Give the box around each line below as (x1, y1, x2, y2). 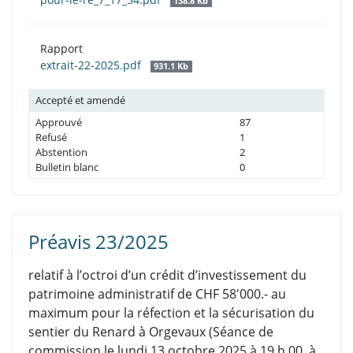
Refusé (35, 130, 67, 145)
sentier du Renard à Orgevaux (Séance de (28, 323, 273, 341)
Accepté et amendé (35, 93, 125, 108)
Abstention (35, 145, 87, 160)
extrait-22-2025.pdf (40, 58, 144, 73)
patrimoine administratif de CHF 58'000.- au (28, 285, 286, 303)
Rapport (40, 41, 83, 57)
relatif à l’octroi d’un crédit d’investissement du (28, 266, 307, 284)
